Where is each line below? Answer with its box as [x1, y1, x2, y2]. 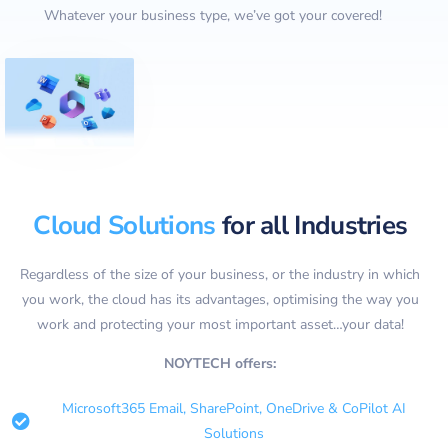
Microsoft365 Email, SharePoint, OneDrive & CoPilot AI [62, 398, 407, 418]
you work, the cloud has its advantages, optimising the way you [21, 289, 419, 309]
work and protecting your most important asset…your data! [36, 314, 404, 334]
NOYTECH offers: [164, 353, 277, 373]
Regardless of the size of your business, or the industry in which [20, 264, 421, 284]
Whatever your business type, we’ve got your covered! [43, 6, 382, 25]
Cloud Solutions [33, 207, 216, 243]
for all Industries [215, 207, 408, 243]
